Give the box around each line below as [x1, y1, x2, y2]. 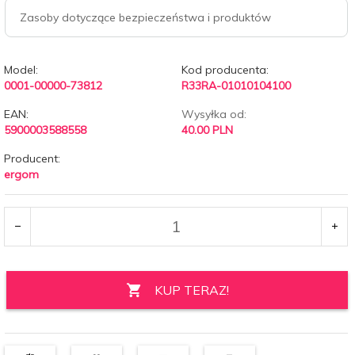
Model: [4, 62, 38, 77]
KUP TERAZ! [154, 281, 229, 298]
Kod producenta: [181, 62, 269, 77]
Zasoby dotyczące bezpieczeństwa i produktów [20, 10, 271, 25]
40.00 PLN [181, 122, 233, 137]
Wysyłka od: [181, 106, 246, 121]
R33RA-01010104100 [181, 78, 291, 93]
